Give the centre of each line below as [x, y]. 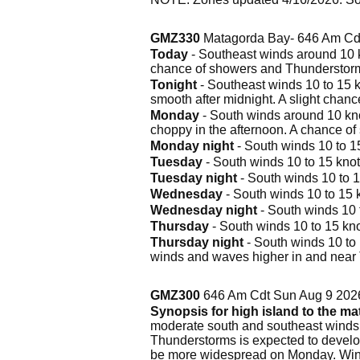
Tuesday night [194, 178]
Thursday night [197, 242]
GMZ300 [175, 295]
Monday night [192, 145]
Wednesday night [204, 210]
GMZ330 [175, 38]
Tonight [174, 84]
